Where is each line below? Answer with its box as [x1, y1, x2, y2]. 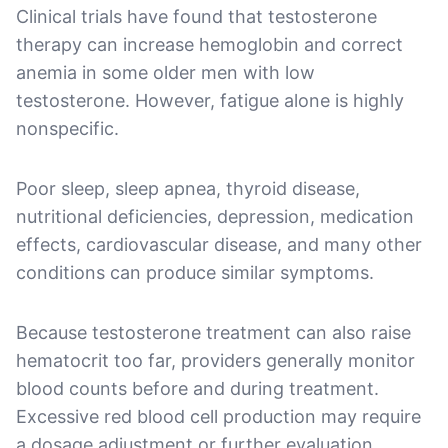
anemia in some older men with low [16, 61, 315, 83]
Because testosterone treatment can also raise [16, 321, 411, 343]
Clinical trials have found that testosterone [16, 5, 377, 27]
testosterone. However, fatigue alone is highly [16, 89, 404, 111]
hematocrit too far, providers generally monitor [16, 349, 415, 371]
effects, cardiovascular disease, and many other [16, 233, 422, 255]
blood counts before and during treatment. [16, 377, 379, 399]
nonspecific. [16, 117, 119, 139]
